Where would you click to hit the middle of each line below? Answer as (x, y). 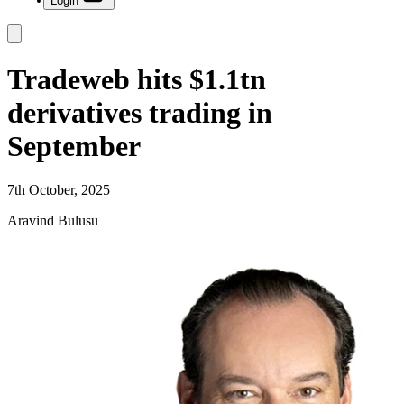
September (74, 146)
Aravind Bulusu (53, 220)
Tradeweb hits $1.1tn (137, 79)
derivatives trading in (140, 112)
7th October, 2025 (59, 190)
